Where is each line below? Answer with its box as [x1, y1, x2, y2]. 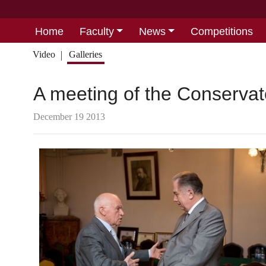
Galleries [69, 49, 103, 59]
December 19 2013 [33, 112, 105, 122]
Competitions [190, 25, 253, 37]
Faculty [79, 25, 114, 37]
